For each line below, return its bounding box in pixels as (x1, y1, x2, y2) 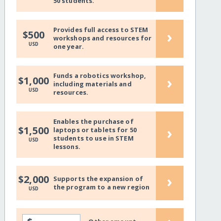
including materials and (53, 79, 132, 89)
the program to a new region (53, 182, 150, 191)
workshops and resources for (53, 34, 152, 43)
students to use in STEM (53, 134, 134, 143)
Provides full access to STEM (53, 25, 148, 35)
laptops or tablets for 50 (53, 125, 137, 135)
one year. (53, 42, 84, 51)
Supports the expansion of (53, 174, 143, 183)
